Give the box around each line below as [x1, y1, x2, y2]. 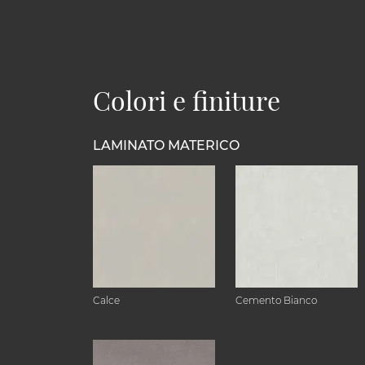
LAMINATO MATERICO [93, 138, 240, 153]
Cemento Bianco [235, 294, 317, 306]
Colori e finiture [93, 82, 280, 117]
